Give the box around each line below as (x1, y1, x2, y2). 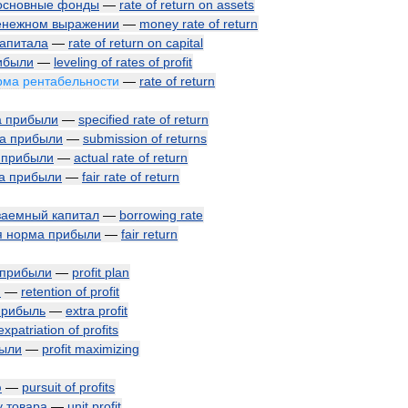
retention (21, 284, 72, 299)
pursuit (22, 380, 61, 394)
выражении (52, 16, 119, 31)
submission (83, 131, 148, 146)
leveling (54, 55, 97, 69)
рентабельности (23, 74, 119, 88)
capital (166, 36, 203, 50)
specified (78, 112, 129, 127)
